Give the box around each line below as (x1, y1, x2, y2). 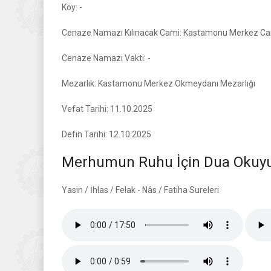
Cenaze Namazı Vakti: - (62, 53, 151, 63)
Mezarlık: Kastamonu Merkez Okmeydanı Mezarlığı (62, 79, 255, 88)
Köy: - (62, 2, 82, 12)
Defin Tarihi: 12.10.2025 (62, 129, 151, 139)
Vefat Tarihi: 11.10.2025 (62, 104, 152, 114)
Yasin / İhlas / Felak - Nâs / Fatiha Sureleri (62, 185, 219, 195)
